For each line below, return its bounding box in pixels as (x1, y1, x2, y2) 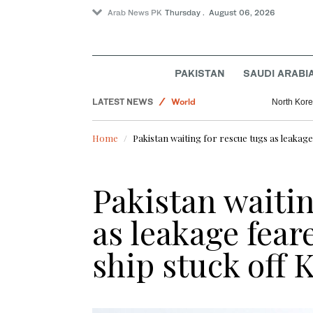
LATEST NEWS (92, 96, 153, 108)
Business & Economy (171, 54, 258, 66)
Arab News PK (108, 8, 162, 17)
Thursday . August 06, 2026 (165, 8, 275, 17)
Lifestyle (171, 34, 208, 45)
